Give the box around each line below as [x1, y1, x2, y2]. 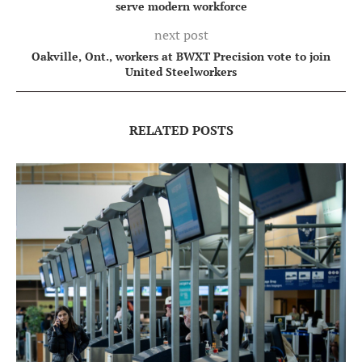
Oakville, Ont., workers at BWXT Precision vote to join [32, 48, 330, 64]
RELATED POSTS [128, 120, 234, 139]
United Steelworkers [125, 63, 237, 79]
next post [154, 25, 208, 44]
